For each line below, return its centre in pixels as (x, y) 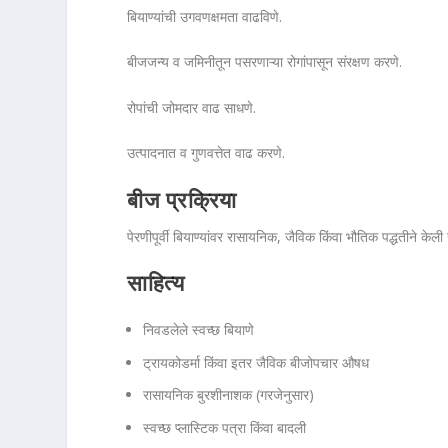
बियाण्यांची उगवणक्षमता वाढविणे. (205, 16)
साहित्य (156, 283)
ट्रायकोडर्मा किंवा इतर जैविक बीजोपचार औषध (256, 362)
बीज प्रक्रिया (182, 200)
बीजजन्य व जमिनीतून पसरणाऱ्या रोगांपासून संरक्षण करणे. (265, 62)
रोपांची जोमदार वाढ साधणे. (192, 107)
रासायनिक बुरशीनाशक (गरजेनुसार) (229, 395)
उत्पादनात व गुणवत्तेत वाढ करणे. (206, 153)
